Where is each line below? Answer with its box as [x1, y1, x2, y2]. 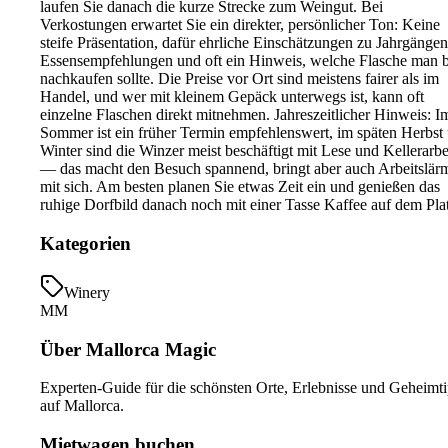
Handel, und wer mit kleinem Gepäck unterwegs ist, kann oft [40, 88, 424, 106]
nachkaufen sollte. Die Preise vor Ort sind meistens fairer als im [40, 70, 439, 88]
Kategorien [40, 233, 131, 255]
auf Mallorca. [40, 397, 124, 415]
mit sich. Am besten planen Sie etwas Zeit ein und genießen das [40, 178, 440, 196]
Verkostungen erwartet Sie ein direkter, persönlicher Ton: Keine [40, 16, 440, 34]
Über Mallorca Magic [40, 338, 216, 360]
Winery [64, 283, 110, 301]
